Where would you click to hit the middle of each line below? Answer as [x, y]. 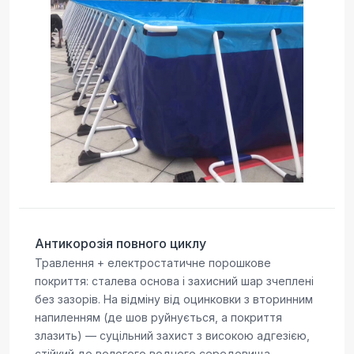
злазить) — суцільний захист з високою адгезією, [172, 335]
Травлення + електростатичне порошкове [153, 262]
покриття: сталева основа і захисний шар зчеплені [174, 281]
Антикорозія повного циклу [121, 243]
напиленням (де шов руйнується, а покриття [158, 317]
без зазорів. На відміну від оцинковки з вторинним [174, 299]
